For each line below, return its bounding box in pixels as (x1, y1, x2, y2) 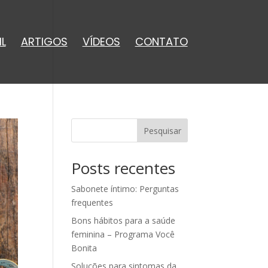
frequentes (71, 197, 114, 208)
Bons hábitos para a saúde (71, 215, 176, 226)
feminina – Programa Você (71, 229, 175, 240)
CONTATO (135, 34, 188, 49)
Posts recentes (71, 157, 176, 179)
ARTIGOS (20, 34, 68, 49)
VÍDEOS (82, 34, 120, 49)
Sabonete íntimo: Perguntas (71, 183, 179, 194)
